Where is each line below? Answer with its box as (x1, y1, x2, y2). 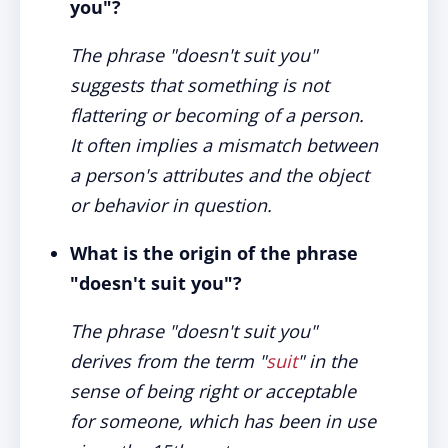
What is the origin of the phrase (70, 241, 358, 265)
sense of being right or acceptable (70, 379, 356, 403)
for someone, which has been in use (70, 409, 376, 433)
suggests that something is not (70, 73, 329, 97)
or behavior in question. (70, 193, 272, 217)
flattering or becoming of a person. (70, 103, 364, 127)
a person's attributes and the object (70, 163, 369, 187)
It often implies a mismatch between (70, 133, 378, 157)
